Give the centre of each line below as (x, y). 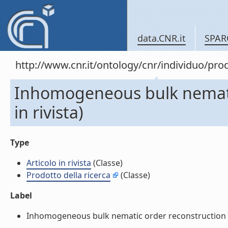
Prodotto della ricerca (68, 175)
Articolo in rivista (59, 163)
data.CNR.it (162, 38)
